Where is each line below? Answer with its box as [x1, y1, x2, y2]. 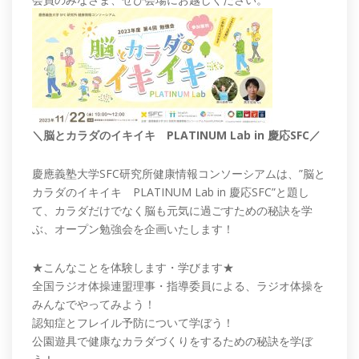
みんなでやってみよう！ [32, 296, 155, 312]
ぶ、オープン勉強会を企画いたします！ [32, 220, 234, 236]
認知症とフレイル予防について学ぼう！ [32, 314, 234, 330]
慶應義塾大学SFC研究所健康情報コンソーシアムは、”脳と [32, 165, 325, 181]
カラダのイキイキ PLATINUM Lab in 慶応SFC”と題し [32, 184, 309, 200]
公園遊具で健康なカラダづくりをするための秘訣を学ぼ [32, 333, 313, 349]
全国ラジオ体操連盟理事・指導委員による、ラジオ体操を [32, 277, 324, 293]
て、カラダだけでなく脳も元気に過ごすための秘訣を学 [32, 202, 313, 218]
